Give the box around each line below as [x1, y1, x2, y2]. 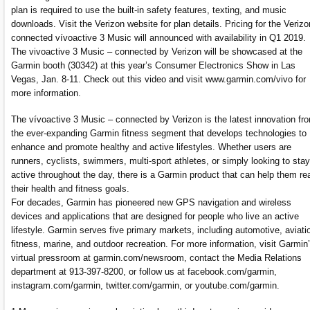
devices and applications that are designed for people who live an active [11, 210, 299, 221]
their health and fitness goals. [11, 183, 129, 194]
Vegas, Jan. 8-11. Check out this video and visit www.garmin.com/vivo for [11, 73, 306, 84]
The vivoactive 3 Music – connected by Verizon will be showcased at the [11, 46, 302, 57]
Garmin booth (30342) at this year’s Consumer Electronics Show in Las [11, 60, 295, 71]
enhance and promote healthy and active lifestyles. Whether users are [11, 141, 291, 152]
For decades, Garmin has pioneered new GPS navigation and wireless [11, 197, 291, 208]
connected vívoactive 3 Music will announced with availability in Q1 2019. [11, 32, 306, 43]
